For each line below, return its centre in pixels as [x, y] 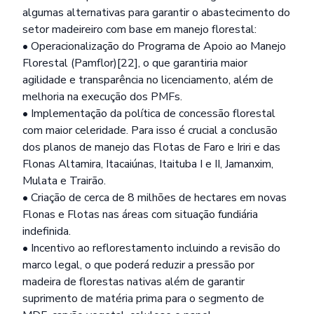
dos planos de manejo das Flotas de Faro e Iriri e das [151, 147]
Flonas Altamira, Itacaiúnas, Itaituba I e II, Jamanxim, [148, 164]
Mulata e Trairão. [64, 181]
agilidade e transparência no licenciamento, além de [148, 80]
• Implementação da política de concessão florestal [149, 114]
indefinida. [47, 231]
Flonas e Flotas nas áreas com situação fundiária [140, 214]
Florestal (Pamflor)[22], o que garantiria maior [135, 63]
